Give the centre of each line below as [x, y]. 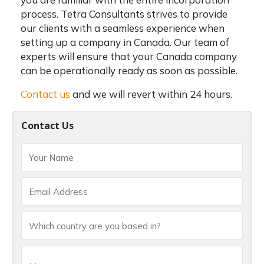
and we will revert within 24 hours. [151, 94]
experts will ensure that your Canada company [129, 56]
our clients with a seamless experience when [123, 28]
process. [41, 14]
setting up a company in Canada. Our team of [125, 42]
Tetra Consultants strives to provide [144, 14]
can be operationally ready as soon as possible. [129, 70]
